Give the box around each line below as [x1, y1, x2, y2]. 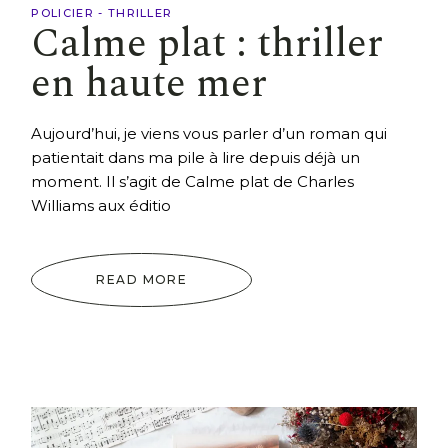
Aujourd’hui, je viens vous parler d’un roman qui [31, 124, 388, 144]
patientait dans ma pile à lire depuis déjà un [31, 148, 361, 168]
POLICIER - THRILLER [31, 5, 173, 20]
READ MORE [96, 272, 188, 288]
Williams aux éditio [31, 196, 172, 216]
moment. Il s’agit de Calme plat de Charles [31, 172, 355, 192]
